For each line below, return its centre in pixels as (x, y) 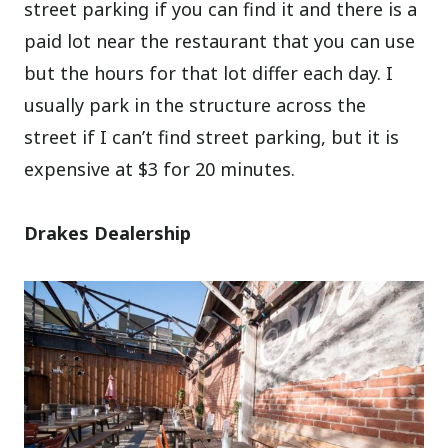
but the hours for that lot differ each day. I (209, 72)
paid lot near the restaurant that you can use (220, 40)
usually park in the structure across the (195, 104)
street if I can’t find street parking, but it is (212, 136)
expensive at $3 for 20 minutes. (160, 168)
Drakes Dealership (108, 232)
